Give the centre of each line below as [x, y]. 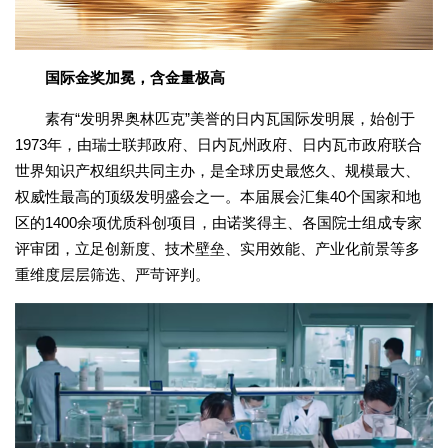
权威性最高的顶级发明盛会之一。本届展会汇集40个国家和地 [218, 196]
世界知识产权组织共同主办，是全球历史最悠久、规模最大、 [217, 170]
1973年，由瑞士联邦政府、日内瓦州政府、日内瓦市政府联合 [218, 144]
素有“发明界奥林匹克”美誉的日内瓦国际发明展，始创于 [230, 118]
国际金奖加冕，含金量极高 [135, 77]
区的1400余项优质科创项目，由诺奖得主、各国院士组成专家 [218, 222]
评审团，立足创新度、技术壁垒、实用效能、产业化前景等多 [217, 248]
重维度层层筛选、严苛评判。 [112, 274]
